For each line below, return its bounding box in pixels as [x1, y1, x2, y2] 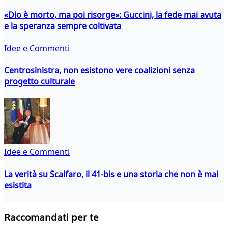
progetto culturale [4, 75, 75, 87]
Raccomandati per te [4, 211, 99, 224]
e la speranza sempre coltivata [4, 20, 121, 32]
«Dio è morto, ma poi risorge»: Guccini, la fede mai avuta [4, 9, 221, 21]
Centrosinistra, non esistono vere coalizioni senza [4, 64, 195, 76]
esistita [4, 179, 32, 191]
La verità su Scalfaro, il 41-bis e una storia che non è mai [4, 168, 218, 180]
